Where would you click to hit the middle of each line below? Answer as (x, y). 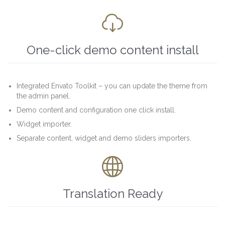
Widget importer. (44, 124)
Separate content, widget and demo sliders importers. (104, 138)
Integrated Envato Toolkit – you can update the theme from (112, 86)
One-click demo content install (113, 50)
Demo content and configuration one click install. (96, 110)
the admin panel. (44, 96)
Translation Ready (113, 193)
